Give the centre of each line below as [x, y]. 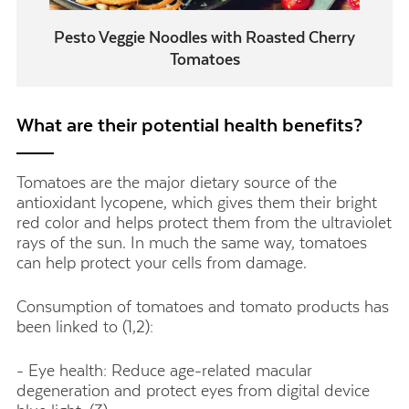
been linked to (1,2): [85, 326]
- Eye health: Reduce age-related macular [164, 371]
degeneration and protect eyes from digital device [193, 391]
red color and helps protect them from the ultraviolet [204, 222]
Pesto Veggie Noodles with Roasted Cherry [204, 38]
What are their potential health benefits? [189, 125]
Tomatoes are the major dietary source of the [177, 182]
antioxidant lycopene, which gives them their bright [197, 202]
